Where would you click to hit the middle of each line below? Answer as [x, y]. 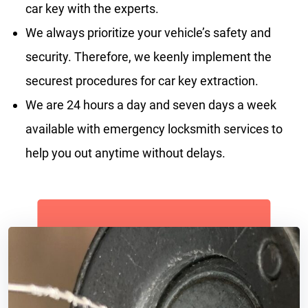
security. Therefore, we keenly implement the [148, 57]
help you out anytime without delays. [125, 153]
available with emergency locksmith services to [154, 129]
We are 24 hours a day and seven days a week [151, 105]
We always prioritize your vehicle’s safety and [148, 33]
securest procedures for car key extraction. [142, 81]
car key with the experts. [92, 9]
